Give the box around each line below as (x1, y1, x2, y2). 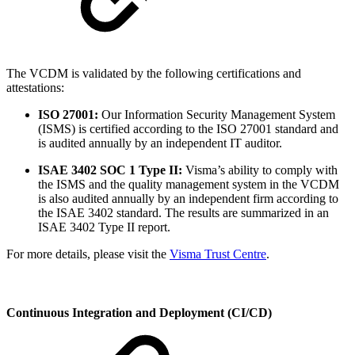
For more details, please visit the (6, 247, 170, 261)
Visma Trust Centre (170, 247, 266, 261)
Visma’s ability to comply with (182, 163, 338, 177)
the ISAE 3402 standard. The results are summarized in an (38, 206, 329, 220)
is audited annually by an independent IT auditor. (38, 136, 282, 151)
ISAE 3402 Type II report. (38, 220, 170, 235)
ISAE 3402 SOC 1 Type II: (38, 163, 182, 177)
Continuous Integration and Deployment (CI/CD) (6, 305, 272, 319)
